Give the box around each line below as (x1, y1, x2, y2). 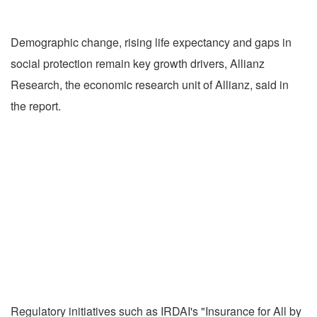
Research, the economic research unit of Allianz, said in (11, 76, 289, 93)
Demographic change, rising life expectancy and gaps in (11, 34, 292, 51)
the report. (11, 98, 61, 115)
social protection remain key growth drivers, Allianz (11, 55, 265, 72)
